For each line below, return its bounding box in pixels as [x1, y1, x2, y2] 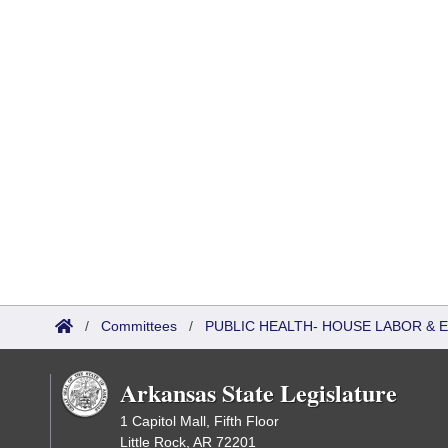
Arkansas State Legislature [120, 375, 397, 410]
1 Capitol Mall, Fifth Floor [120, 413, 279, 429]
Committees [101, 318, 177, 334]
